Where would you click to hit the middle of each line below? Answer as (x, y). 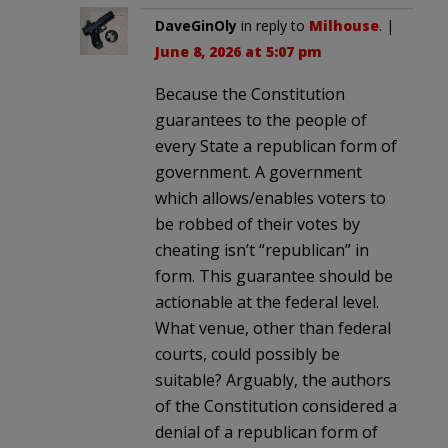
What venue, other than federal (273, 327)
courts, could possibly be (247, 353)
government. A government (258, 171)
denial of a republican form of (266, 431)
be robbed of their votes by (257, 223)
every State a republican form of (276, 145)
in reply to (273, 25)
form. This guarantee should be (274, 275)
